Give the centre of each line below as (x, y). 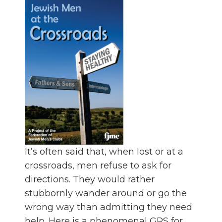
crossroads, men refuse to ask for (98, 166)
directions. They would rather (90, 180)
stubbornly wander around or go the (106, 194)
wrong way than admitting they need (109, 207)
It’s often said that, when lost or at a (104, 152)
